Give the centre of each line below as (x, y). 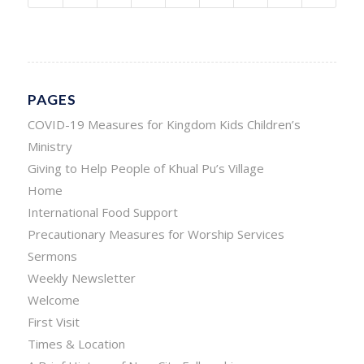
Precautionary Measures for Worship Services (156, 234)
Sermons (52, 256)
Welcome (53, 300)
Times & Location (76, 344)
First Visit (53, 322)
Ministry (50, 146)
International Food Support (102, 212)
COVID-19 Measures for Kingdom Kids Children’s (164, 124)
